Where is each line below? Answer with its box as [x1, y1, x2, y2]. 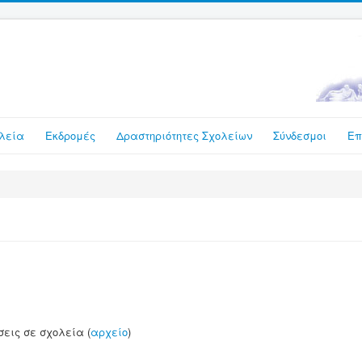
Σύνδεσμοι [273, 128, 326, 143]
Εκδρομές [45, 128, 95, 143]
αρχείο [90, 324, 128, 339]
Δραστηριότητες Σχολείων [116, 128, 252, 143]
